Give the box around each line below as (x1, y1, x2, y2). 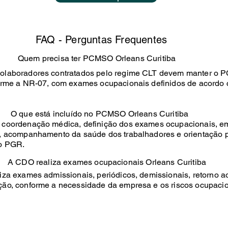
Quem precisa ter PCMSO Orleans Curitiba (18, 53, 176, 63)
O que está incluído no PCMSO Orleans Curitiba (11, 109, 189, 119)
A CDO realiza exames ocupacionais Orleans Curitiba (8, 157, 206, 167)
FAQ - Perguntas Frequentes (36, 34, 167, 46)
